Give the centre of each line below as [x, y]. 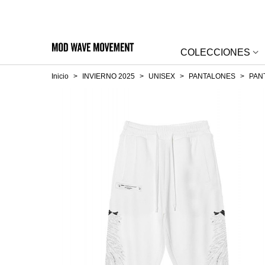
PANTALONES [212, 76]
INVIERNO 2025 [109, 76]
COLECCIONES [215, 52]
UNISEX [162, 76]
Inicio [60, 76]
